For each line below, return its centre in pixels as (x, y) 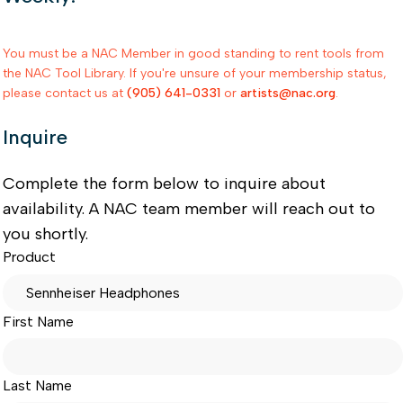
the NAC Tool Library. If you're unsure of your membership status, (194, 74)
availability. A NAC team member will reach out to (188, 209)
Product (29, 257)
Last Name (37, 385)
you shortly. (45, 234)
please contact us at (64, 94)
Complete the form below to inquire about (164, 184)
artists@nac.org (287, 94)
